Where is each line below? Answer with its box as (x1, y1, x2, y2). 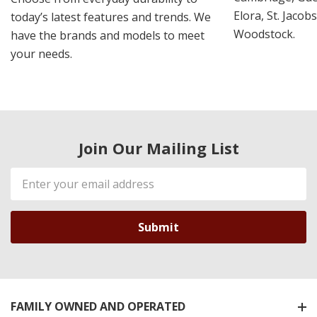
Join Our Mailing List (78, 137, 239, 159)
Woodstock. (234, 26, 295, 42)
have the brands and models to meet (11, 28, 204, 44)
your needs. (11, 46, 72, 62)
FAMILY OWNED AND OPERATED (11, 299, 185, 315)
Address (11, 185, 56, 202)
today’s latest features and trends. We (11, 9, 211, 25)
